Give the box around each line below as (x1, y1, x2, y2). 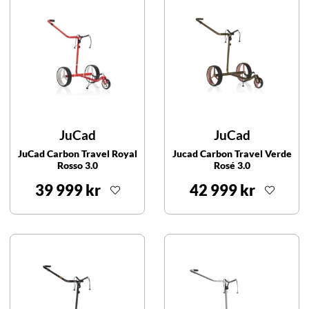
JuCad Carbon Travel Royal (17, 147, 137, 159)
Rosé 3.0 (213, 159, 250, 171)
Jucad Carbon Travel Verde (172, 147, 292, 159)
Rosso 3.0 (57, 159, 98, 171)
